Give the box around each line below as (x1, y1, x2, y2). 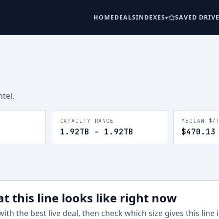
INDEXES (136, 13, 166, 22)
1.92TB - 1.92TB (60, 127, 133, 137)
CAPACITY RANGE (60, 117, 114, 124)
